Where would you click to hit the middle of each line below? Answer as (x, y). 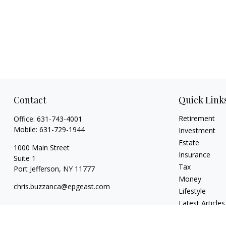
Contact (30, 100)
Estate (189, 142)
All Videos (194, 215)
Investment (197, 130)
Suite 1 (24, 158)
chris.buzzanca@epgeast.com (62, 186)
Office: (25, 119)
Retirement (197, 118)
